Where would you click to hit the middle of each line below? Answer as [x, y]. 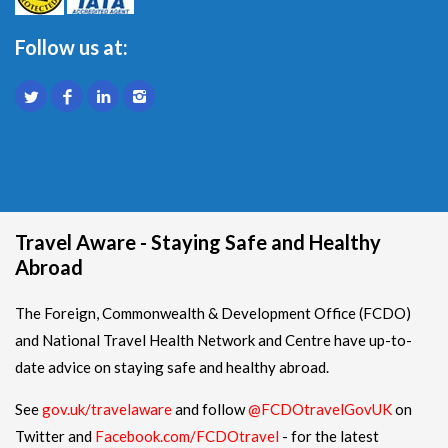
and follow [210, 408]
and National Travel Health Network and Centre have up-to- [213, 339]
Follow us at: [71, 46]
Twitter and [55, 435]
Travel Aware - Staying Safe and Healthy [198, 241]
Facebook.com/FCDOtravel [187, 435]
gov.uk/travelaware [107, 408]
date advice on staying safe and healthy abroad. [172, 366]
